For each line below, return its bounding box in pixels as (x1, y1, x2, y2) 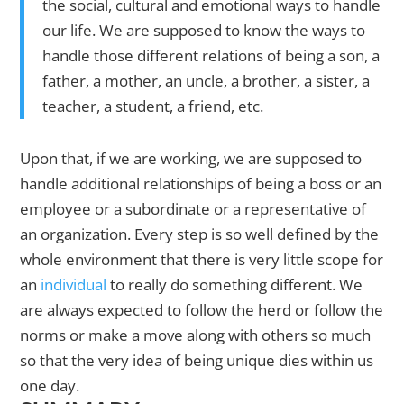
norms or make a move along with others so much (20, 325, 372, 346)
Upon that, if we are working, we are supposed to (20, 148, 363, 170)
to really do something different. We (106, 274, 363, 296)
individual (41, 274, 107, 296)
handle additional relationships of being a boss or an (20, 173, 382, 195)
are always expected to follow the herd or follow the (20, 299, 384, 321)
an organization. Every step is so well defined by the (20, 224, 380, 245)
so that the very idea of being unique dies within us (20, 350, 374, 372)
